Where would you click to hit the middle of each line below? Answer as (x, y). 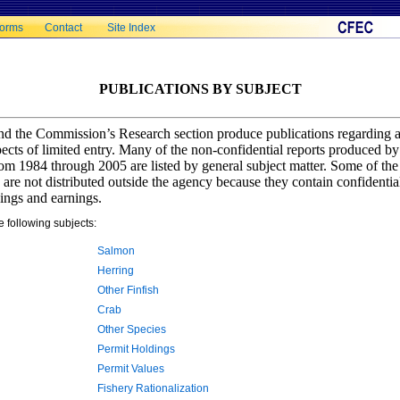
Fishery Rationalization (153, 388)
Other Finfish (128, 290)
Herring (116, 270)
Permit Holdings (136, 349)
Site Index (131, 28)
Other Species (132, 329)
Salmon (116, 250)
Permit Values (131, 368)
